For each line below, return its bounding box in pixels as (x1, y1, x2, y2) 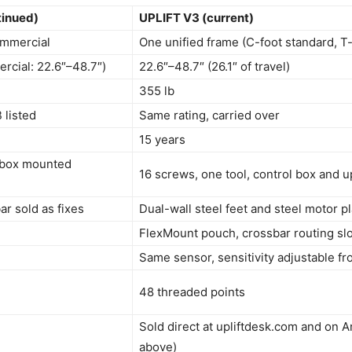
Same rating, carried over (139, 108, 280, 123)
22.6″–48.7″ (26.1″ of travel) (139, 59, 290, 74)
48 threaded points (139, 284, 245, 299)
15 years (139, 132, 185, 147)
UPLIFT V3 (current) (139, 10, 254, 25)
